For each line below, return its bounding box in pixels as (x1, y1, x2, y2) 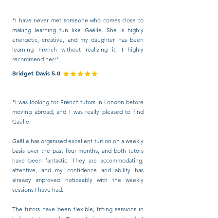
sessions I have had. (12, 186, 63, 193)
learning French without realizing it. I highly (12, 46, 144, 53)
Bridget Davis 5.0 (12, 69, 60, 77)
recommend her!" (12, 55, 59, 63)
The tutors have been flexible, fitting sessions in (12, 205, 144, 213)
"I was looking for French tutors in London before (12, 98, 144, 106)
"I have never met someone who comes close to (12, 17, 144, 24)
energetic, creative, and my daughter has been (12, 36, 144, 43)
